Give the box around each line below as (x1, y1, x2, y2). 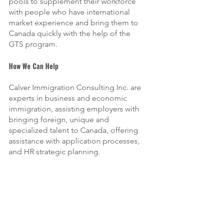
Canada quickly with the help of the (9, 28, 132, 38)
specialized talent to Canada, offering (9, 125, 140, 135)
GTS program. (9, 39, 59, 49)
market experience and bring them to (9, 18, 140, 27)
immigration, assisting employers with (9, 104, 141, 113)
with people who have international (9, 7, 132, 17)
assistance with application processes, (9, 136, 142, 145)
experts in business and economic (9, 93, 129, 103)
